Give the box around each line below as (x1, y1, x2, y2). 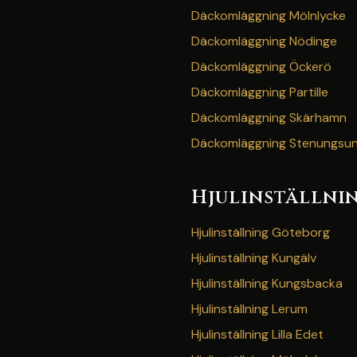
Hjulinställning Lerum (191, 300, 308, 317)
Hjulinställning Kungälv (191, 249, 316, 266)
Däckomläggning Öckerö (191, 58, 331, 75)
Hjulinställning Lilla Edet (191, 326, 324, 343)
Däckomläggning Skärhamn (191, 109, 347, 126)
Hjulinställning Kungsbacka (191, 275, 343, 292)
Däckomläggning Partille (191, 84, 328, 100)
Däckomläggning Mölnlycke (191, 7, 346, 24)
